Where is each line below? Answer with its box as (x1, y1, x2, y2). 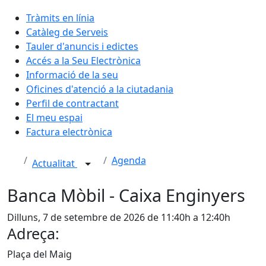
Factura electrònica (26, 125, 112, 138)
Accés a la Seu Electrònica (26, 53, 141, 67)
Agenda (111, 153, 146, 167)
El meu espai (26, 110, 83, 124)
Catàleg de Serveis (26, 25, 108, 39)
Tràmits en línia (26, 11, 94, 24)
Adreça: (7, 223, 59, 243)
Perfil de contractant (26, 96, 119, 110)
